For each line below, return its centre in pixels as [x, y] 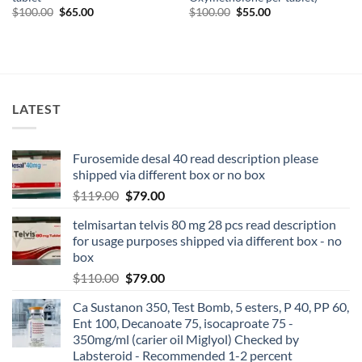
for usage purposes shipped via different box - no [207, 241]
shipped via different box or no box [169, 175]
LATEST [37, 108]
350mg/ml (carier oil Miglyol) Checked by [186, 339]
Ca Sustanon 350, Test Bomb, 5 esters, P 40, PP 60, [211, 307]
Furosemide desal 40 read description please [196, 158]
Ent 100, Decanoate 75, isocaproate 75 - [183, 323]
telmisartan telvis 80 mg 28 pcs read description [204, 225]
